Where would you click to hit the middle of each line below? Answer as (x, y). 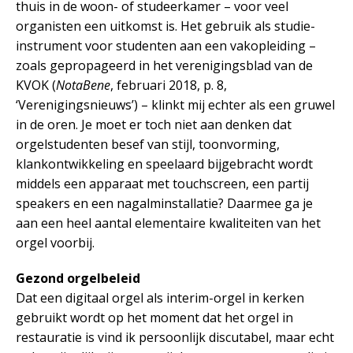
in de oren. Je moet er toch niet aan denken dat (154, 124)
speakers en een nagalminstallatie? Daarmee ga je (164, 203)
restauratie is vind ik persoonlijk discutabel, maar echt (175, 337)
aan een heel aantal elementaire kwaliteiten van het (168, 223)
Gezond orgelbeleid (78, 278)
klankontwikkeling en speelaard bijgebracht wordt (164, 163)
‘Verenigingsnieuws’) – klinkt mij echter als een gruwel (175, 104)
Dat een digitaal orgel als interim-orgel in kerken (160, 297)
